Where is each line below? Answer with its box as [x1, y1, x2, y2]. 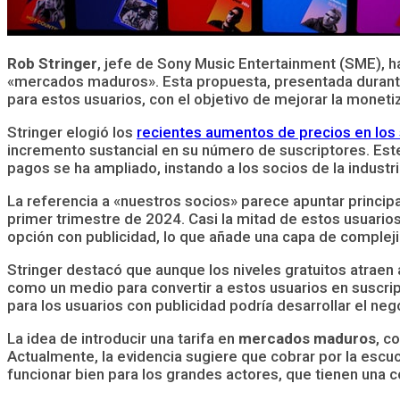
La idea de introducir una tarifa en [7, 329, 238, 347]
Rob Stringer [7, 54, 97, 72]
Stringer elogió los [7, 122, 137, 141]
